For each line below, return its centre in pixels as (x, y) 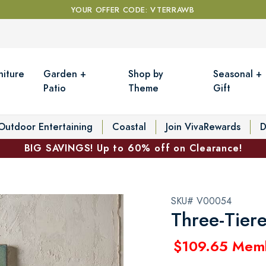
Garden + (65, 74)
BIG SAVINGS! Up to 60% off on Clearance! (133, 148)
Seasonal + (238, 74)
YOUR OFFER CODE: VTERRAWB (133, 10)
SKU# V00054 (201, 201)
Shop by (146, 74)
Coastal (129, 126)
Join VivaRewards (203, 126)
